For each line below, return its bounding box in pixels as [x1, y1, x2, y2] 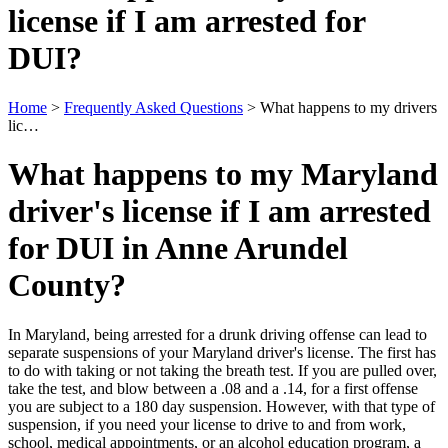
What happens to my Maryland [8, 156, 438, 193]
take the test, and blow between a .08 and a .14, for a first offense [8, 379, 418, 397]
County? [8, 267, 126, 304]
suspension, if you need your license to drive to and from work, [8, 415, 406, 433]
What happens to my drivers [260, 98, 437, 116]
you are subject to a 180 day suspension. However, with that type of [8, 397, 435, 415]
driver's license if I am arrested [8, 193, 431, 230]
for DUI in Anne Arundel [8, 230, 348, 267]
